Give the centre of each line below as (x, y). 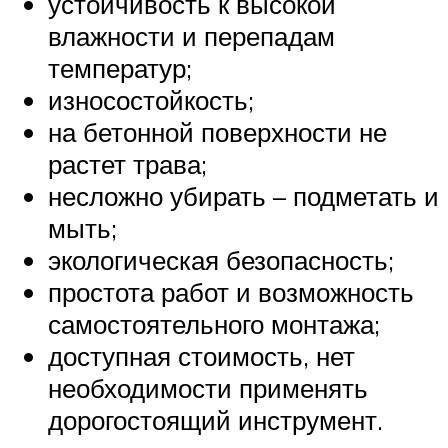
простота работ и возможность (231, 292)
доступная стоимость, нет (201, 356)
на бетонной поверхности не (217, 132)
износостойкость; (151, 100)
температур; (120, 68)
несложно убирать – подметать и (243, 196)
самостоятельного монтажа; (214, 324)
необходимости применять (208, 388)
